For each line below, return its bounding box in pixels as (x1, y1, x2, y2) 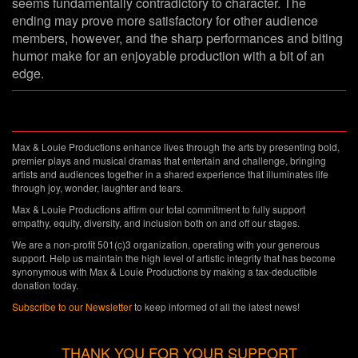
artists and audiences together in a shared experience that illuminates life (12, 167, 328, 181)
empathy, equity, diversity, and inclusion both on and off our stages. (12, 216, 300, 230)
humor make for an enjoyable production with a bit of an (12, 46, 324, 66)
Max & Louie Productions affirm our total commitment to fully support (12, 202, 305, 217)
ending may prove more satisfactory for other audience (12, 11, 318, 30)
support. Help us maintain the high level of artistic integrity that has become (12, 251, 336, 265)
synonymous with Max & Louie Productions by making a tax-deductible (12, 265, 317, 279)
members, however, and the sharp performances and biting (12, 29, 343, 48)
